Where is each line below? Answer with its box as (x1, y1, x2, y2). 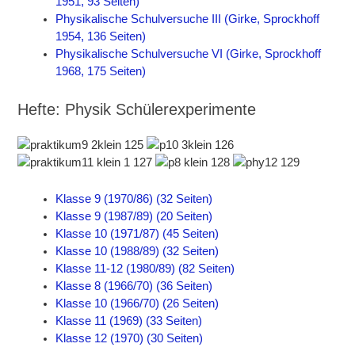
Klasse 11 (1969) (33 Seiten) (55, 315, 203, 328)
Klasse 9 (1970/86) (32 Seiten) (55, 193, 213, 206)
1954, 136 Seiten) (55, 30, 147, 44)
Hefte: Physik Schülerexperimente (17, 101, 257, 119)
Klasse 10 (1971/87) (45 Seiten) (55, 227, 219, 241)
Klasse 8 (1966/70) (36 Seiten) (55, 280, 213, 293)
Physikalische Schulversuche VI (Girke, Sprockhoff (55, 48, 322, 61)
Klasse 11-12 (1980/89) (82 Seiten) (55, 262, 235, 276)
